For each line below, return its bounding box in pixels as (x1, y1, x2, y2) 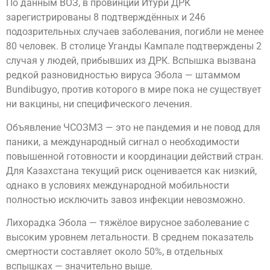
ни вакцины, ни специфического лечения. (6, 98, 192, 110)
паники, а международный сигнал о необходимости (6, 136, 239, 148)
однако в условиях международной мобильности (6, 179, 229, 191)
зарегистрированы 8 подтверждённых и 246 (6, 11, 206, 24)
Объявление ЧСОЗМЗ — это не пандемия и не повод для (6, 121, 260, 133)
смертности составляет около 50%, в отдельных (6, 246, 223, 258)
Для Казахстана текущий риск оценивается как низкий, (6, 165, 257, 177)
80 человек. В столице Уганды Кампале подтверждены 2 (6, 40, 262, 52)
